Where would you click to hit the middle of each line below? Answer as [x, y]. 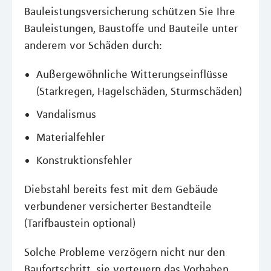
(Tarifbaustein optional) [80, 223]
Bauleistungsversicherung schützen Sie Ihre [130, 11]
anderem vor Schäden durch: [93, 45]
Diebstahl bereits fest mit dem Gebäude [121, 189]
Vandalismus [66, 114]
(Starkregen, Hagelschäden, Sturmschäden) [139, 91]
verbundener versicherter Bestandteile [118, 206]
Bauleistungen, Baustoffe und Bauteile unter [131, 28]
